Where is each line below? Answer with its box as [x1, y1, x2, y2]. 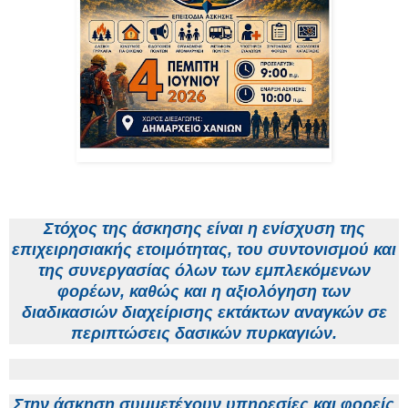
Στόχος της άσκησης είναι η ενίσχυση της [43, 219, 365, 239]
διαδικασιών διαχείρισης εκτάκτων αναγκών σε [21, 303, 387, 322]
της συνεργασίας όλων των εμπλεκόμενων [37, 261, 371, 280]
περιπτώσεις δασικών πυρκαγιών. [71, 324, 337, 343]
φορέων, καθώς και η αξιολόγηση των [57, 282, 351, 301]
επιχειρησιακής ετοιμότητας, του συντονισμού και [12, 240, 396, 260]
